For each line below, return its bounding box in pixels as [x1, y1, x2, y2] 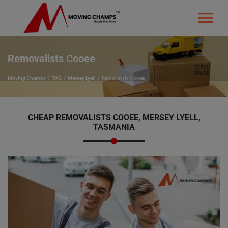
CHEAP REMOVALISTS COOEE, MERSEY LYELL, [27, 112, 201, 122]
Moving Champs [8, 75, 46, 81]
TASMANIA [93, 122, 135, 132]
